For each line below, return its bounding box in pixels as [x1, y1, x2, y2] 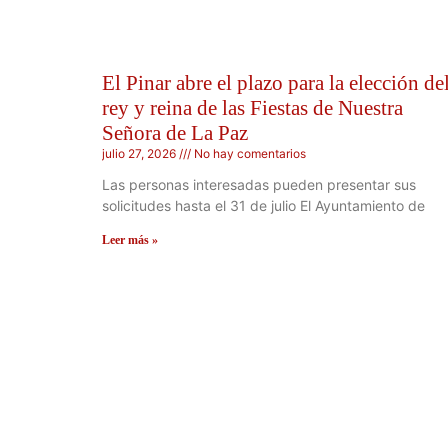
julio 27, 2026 [102, 146, 179, 162]
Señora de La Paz [102, 121, 248, 146]
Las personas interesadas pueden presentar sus [102, 176, 416, 194]
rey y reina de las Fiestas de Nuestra [102, 96, 403, 121]
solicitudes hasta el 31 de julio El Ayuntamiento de [102, 197, 425, 215]
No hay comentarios [191, 146, 306, 162]
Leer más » [102, 233, 158, 248]
